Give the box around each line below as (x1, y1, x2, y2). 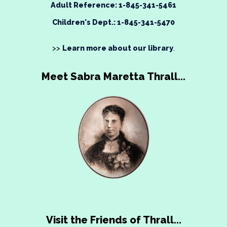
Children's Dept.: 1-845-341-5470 (52, 18, 175, 27)
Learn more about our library (62, 44, 173, 53)
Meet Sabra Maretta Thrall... (42, 70, 185, 83)
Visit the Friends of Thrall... (46, 213, 181, 226)
